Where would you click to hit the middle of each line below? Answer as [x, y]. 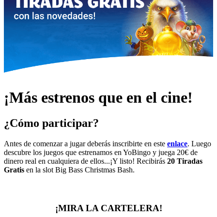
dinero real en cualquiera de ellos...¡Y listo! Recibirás [85, 161]
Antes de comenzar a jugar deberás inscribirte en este [85, 143]
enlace [177, 143]
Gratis [14, 170]
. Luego [199, 143]
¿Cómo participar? [51, 123]
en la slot [40, 170]
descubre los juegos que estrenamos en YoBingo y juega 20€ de [101, 152]
